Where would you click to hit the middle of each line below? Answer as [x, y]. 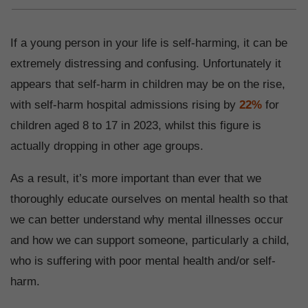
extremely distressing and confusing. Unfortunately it [146, 64]
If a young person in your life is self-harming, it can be [149, 43]
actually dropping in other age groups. [109, 146]
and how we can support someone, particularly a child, [150, 241]
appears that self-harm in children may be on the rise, [148, 85]
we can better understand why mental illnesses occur [147, 220]
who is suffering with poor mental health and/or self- [143, 261]
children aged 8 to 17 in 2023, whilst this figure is [136, 126]
